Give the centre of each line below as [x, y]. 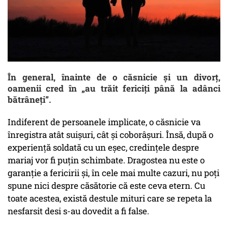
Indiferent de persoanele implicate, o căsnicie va [104, 122]
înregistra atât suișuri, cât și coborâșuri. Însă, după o [110, 135]
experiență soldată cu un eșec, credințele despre [103, 148]
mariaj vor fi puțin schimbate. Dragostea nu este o [106, 160]
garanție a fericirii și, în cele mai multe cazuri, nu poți [113, 173]
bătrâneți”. [29, 100]
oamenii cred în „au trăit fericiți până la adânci [114, 89]
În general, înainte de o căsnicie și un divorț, [114, 77]
